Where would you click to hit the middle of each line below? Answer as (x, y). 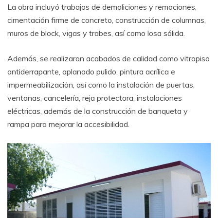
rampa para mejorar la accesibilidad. (68, 124)
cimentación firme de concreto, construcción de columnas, (107, 20)
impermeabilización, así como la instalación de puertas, (101, 84)
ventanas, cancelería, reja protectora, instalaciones (95, 98)
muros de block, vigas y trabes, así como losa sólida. (96, 33)
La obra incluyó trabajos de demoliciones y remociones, (102, 7)
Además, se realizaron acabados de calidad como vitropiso (109, 58)
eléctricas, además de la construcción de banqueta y (98, 111)
